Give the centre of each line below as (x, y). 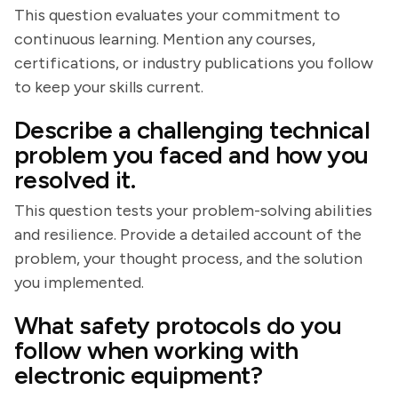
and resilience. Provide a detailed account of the (188, 235)
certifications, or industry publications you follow (194, 63)
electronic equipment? (139, 375)
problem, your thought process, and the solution (188, 259)
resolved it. (75, 179)
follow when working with (156, 350)
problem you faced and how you (191, 155)
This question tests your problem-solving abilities (193, 211)
